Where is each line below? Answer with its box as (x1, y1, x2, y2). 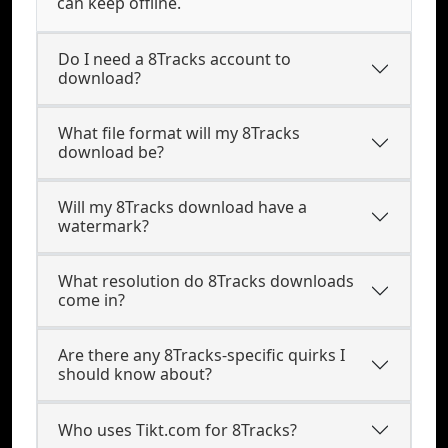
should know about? (58, 363, 212, 385)
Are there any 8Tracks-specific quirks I (58, 344, 345, 366)
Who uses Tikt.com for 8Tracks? (58, 418, 297, 441)
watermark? (58, 215, 149, 237)
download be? (58, 141, 164, 163)
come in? (58, 289, 125, 311)
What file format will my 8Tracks (58, 122, 300, 144)
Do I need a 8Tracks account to (58, 48, 291, 70)
